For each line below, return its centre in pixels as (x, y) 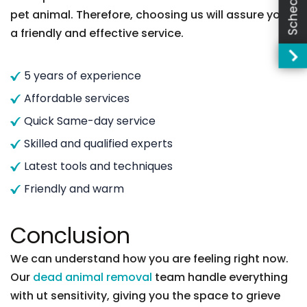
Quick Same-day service (90, 121)
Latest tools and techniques (98, 166)
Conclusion (70, 235)
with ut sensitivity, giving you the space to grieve (145, 296)
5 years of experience (83, 76)
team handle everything (220, 277)
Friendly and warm (74, 189)
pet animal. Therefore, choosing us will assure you (149, 15)
